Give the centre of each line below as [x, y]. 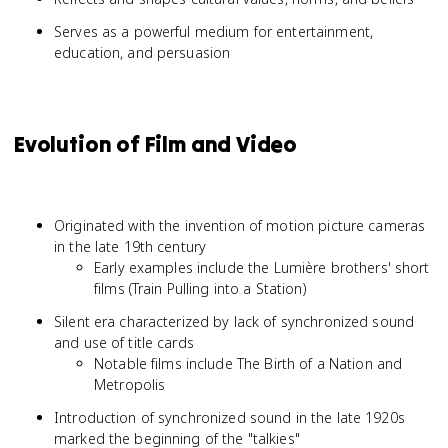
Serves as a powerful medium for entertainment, [214, 31]
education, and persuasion [142, 52]
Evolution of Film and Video [156, 144]
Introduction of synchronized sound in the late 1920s [229, 417]
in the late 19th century [130, 246]
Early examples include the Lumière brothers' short [262, 267]
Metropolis [130, 384]
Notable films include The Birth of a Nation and [248, 363]
